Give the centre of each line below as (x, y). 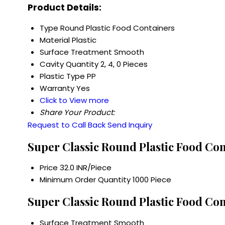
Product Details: (65, 7)
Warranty (57, 88)
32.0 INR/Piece (86, 168)
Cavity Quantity (69, 64)
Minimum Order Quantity (85, 180)
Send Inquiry (130, 125)
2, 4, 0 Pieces (124, 64)
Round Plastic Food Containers (118, 28)
